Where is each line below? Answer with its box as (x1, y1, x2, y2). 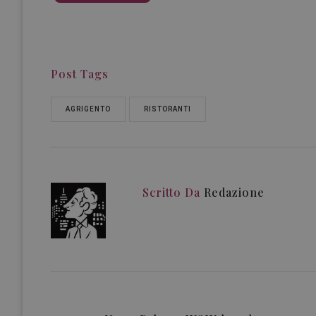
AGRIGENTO (66, 105, 111, 113)
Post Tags (51, 66, 109, 81)
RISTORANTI (144, 105, 191, 113)
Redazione (204, 185, 265, 200)
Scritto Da (142, 185, 200, 200)
